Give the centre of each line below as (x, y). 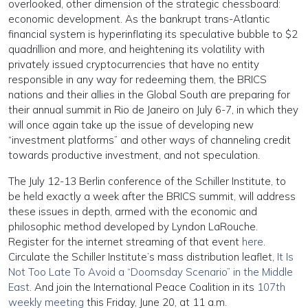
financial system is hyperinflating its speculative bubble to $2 (153, 34)
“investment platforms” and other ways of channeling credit (150, 140)
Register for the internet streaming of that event (125, 242)
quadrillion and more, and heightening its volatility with (136, 49)
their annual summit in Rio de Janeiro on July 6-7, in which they (153, 110)
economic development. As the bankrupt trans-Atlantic (139, 19)
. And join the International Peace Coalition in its (143, 287)
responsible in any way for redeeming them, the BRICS (137, 79)
